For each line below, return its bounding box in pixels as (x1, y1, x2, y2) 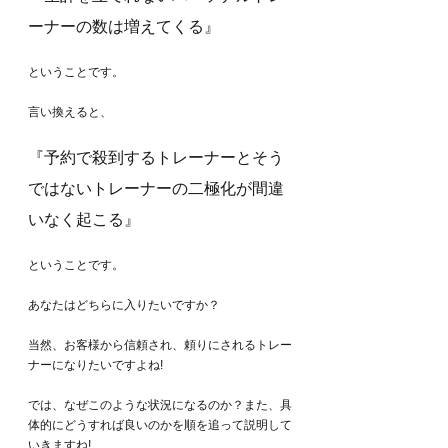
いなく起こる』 (28, 210, 140, 228)
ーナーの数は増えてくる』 (28, 17, 220, 35)
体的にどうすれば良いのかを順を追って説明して (28, 417, 292, 432)
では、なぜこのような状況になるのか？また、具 (28, 397, 292, 412)
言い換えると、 (28, 104, 112, 119)
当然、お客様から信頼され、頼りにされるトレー (28, 337, 292, 352)
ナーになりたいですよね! (28, 357, 163, 372)
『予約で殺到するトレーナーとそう (28, 148, 284, 166)
